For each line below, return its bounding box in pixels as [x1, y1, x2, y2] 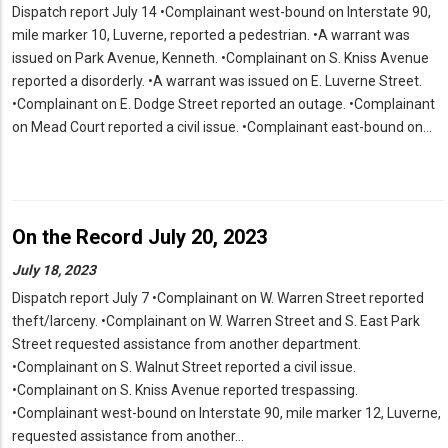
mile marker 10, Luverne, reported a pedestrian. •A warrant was [12, 27, 410, 44]
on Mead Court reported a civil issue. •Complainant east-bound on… [12, 119, 432, 136]
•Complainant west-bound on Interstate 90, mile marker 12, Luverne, [12, 405, 441, 422]
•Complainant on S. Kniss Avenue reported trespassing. [12, 382, 358, 399]
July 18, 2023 [12, 262, 96, 279]
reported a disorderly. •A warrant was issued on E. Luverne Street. [12, 73, 422, 90]
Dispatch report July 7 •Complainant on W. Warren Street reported [12, 290, 424, 307]
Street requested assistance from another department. [12, 336, 361, 353]
